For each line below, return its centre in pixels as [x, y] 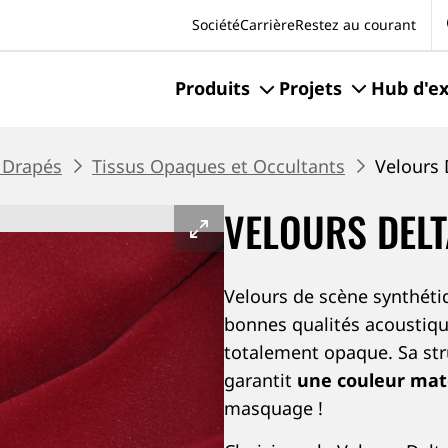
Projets [310, 88]
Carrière [267, 24]
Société [216, 24]
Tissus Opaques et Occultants [218, 166]
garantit [260, 380]
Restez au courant [355, 24]
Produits [212, 88]
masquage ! [273, 408]
